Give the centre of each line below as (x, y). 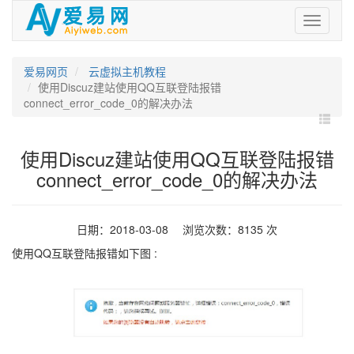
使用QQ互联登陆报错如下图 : (85, 253)
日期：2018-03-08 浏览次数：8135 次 (177, 229)
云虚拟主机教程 (126, 71)
